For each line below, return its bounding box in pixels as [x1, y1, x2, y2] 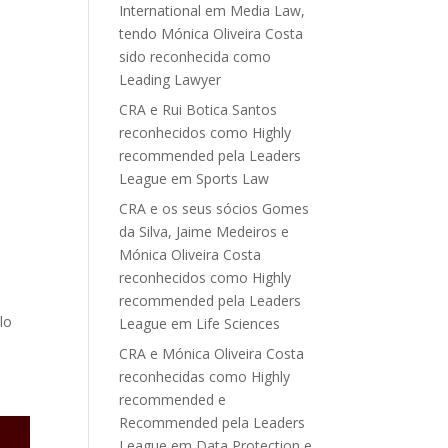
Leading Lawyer [119, 70, 222, 89]
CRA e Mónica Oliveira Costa [119, 344, 305, 363]
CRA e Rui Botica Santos [119, 100, 278, 119]
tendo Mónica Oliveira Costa [119, 24, 304, 43]
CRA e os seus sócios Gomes [119, 199, 310, 218]
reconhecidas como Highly [119, 367, 291, 386]
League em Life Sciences [119, 314, 281, 333]
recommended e [119, 390, 227, 409]
